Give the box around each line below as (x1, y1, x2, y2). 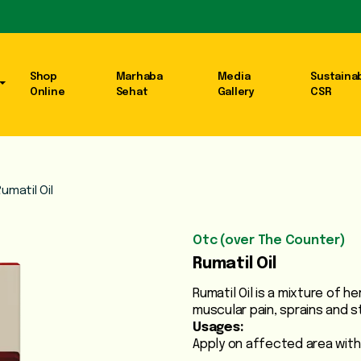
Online (29, 87, 65, 98)
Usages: (193, 321, 244, 335)
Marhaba (115, 72, 163, 83)
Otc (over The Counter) (193, 234, 346, 248)
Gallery (217, 87, 255, 98)
